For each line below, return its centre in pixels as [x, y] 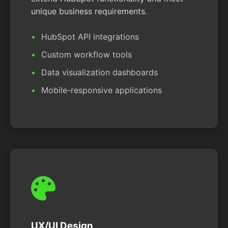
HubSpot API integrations [90, 37]
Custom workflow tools [87, 55]
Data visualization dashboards [99, 73]
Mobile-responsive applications [102, 90]
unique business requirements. [89, 11]
